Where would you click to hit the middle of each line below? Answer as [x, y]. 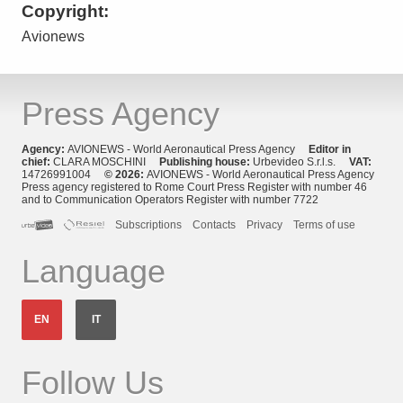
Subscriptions [149, 224]
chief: [37, 161]
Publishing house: [206, 161]
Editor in [330, 149]
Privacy [265, 224]
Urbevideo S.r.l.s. [301, 161]
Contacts [215, 224]
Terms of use [325, 224]
